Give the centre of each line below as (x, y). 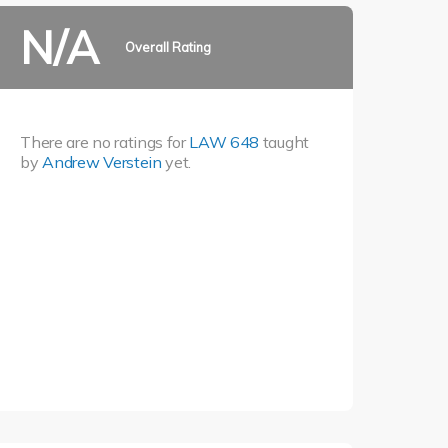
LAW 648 (224, 141)
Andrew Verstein (102, 161)
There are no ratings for (105, 141)
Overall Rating (167, 47)
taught (284, 141)
